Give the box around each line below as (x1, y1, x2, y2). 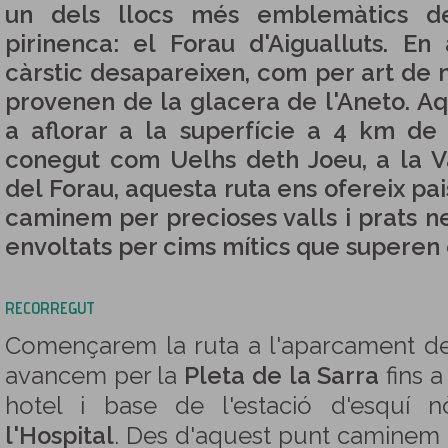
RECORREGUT (5, 297, 95, 318)
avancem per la (5, 362, 185, 390)
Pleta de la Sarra (184, 362, 380, 390)
